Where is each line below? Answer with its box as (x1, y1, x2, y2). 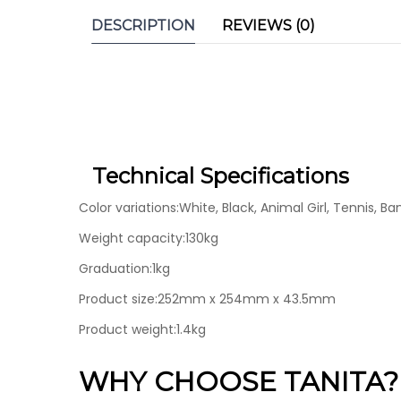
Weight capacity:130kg (79, 228, 218, 247)
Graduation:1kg (79, 259, 170, 277)
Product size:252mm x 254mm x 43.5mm (79, 289, 336, 308)
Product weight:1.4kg (79, 320, 206, 338)
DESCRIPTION (91, 17, 195, 34)
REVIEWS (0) (222, 17, 315, 34)
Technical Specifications (92, 162, 349, 189)
